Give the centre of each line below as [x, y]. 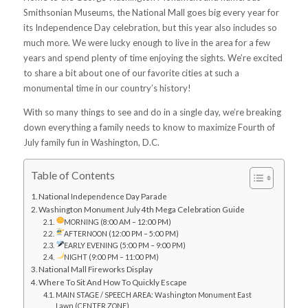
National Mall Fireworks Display [95, 268]
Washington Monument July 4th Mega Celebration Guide [141, 209]
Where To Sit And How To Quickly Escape [112, 282]
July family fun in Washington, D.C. [92, 142]
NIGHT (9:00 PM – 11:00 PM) [112, 257]
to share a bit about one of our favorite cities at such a [131, 73]
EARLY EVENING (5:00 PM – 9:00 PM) [125, 245]
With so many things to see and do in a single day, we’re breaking [152, 112]
